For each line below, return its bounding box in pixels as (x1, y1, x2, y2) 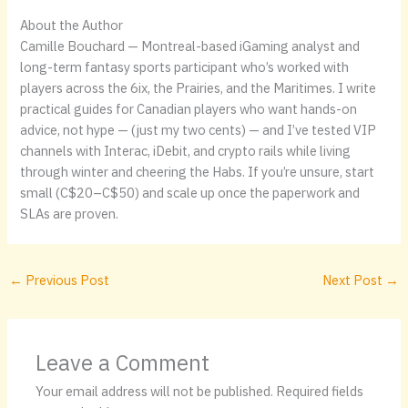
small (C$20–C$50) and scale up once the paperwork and (20, 184, 361, 202)
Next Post (322, 271, 386, 290)
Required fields (276, 382, 364, 401)
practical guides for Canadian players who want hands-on (20, 100, 358, 118)
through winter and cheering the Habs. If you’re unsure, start (20, 163, 375, 181)
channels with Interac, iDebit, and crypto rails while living (20, 142, 352, 160)
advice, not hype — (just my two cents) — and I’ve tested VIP (20, 121, 377, 139)
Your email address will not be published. (36, 382, 274, 401)
